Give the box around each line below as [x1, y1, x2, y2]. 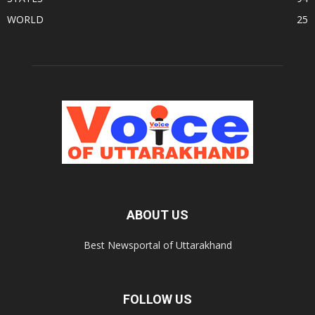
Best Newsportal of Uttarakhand [83, 238, 232, 252]
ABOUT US [127, 207, 188, 222]
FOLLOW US [123, 291, 192, 307]
